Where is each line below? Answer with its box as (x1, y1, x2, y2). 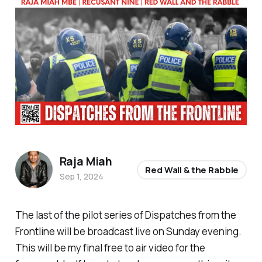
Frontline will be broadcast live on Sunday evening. (15, 225, 242, 239)
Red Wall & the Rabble (145, 163, 239, 176)
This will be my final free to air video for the (15, 241, 205, 255)
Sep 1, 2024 (59, 170, 104, 182)
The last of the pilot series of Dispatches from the (15, 208, 236, 222)
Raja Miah (59, 153, 112, 169)
